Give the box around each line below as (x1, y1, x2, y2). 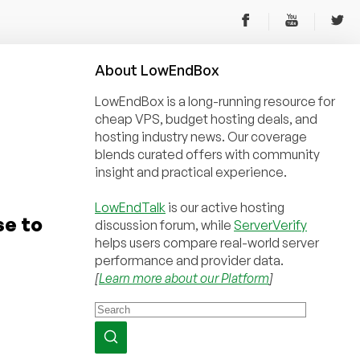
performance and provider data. (95, 252, 284, 268)
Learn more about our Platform (99, 270, 269, 286)
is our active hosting (166, 199, 284, 215)
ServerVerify (234, 217, 307, 233)
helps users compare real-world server (95, 235, 319, 251)
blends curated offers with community (95, 146, 320, 162)
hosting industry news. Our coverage (95, 129, 307, 145)
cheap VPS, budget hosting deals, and (95, 111, 317, 127)
